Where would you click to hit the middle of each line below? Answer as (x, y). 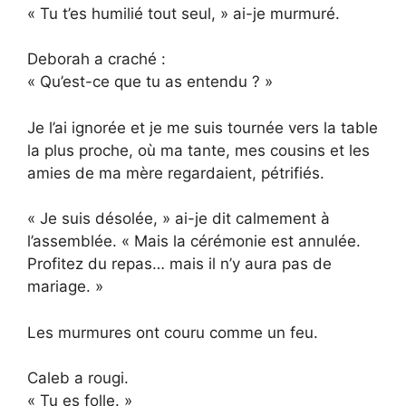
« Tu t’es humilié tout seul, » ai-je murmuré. (184, 13)
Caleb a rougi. (78, 378)
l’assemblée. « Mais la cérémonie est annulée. (194, 242)
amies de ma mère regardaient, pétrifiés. (176, 173)
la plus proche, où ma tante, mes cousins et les (198, 150)
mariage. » (65, 287)
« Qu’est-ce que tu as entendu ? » (150, 82)
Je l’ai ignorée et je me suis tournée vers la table (203, 127)
